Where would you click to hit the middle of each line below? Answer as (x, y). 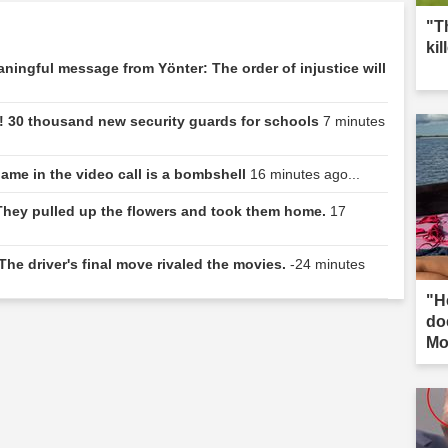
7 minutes (354, 120)
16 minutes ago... (305, 173)
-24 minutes (327, 263)
